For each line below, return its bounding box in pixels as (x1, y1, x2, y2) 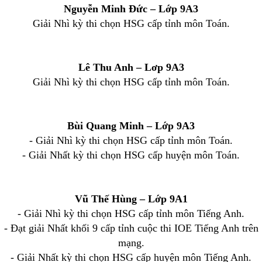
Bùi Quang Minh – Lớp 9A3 (67, 120, 195, 132)
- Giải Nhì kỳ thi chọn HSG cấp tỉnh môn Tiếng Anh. (18, 208, 244, 219)
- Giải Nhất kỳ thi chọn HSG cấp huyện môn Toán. (22, 149, 240, 161)
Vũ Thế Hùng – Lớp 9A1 (74, 193, 188, 205)
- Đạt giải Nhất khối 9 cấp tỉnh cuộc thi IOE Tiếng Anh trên (4, 222, 258, 234)
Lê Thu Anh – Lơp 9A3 (78, 61, 184, 73)
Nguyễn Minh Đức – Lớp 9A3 (64, 3, 198, 15)
